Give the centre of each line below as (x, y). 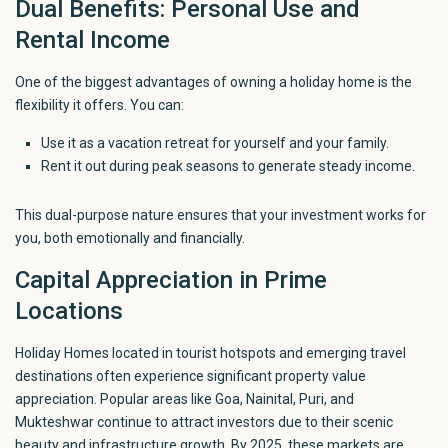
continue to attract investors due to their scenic (244, 421)
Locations (69, 310)
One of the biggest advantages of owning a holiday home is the (214, 81)
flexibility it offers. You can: (100, 104)
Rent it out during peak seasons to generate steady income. (228, 165)
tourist (197, 352)
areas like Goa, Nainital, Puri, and (253, 398)
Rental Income (93, 39)
